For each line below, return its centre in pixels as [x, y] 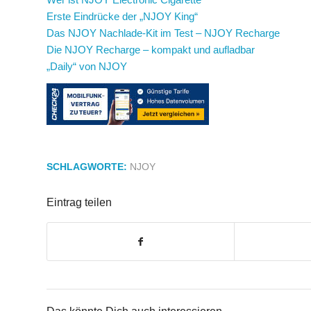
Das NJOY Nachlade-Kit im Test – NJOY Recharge [163, 33]
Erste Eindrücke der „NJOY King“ [122, 16]
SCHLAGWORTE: [87, 167]
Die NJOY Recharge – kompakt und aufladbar [151, 49]
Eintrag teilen [79, 203]
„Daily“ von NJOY [87, 66]
